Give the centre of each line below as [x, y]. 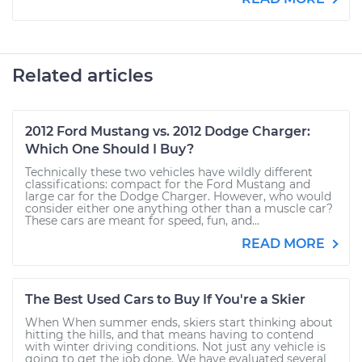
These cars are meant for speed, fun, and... [142, 221]
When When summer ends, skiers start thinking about [179, 322]
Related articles [82, 76]
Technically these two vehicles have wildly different [169, 172]
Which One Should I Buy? [109, 149]
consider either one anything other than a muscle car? [179, 208]
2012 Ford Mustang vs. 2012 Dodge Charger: [168, 131]
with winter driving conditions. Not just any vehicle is [175, 347]
